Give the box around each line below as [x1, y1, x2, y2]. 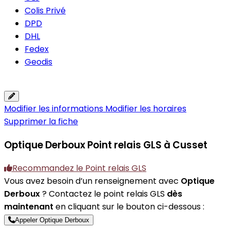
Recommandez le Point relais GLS [12, 162, 146, 175]
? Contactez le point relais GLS [40, 188, 167, 200]
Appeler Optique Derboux [15, 216, 89, 224]
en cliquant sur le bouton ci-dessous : [53, 201, 204, 213]
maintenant [4, 201, 53, 213]
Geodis [25, 56, 52, 68]
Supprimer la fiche [4, 116, 78, 127]
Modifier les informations [4, 103, 105, 114]
